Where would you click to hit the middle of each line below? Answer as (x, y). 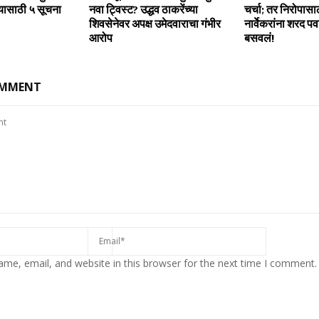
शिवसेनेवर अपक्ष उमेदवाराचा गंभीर (155, 23)
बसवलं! (259, 37)
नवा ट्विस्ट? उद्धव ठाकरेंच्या (143, 9)
